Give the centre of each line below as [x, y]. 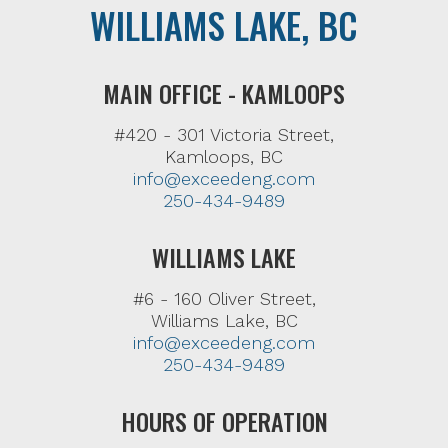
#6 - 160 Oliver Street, [224, 298]
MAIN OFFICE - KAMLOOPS [224, 93]
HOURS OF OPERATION [224, 421]
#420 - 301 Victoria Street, [224, 134]
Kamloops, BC [224, 156]
